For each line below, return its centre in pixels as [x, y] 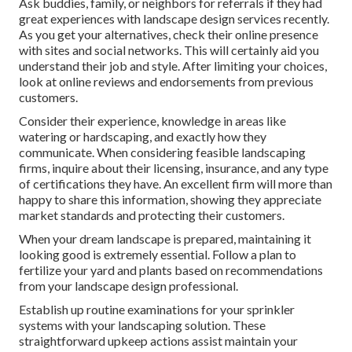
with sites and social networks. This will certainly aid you [169, 50]
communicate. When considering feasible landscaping [162, 152]
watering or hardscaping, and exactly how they [143, 137]
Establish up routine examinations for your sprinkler [157, 310]
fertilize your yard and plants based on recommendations [171, 270]
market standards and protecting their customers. [152, 215]
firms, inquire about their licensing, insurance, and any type [174, 168]
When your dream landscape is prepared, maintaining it [165, 239]
